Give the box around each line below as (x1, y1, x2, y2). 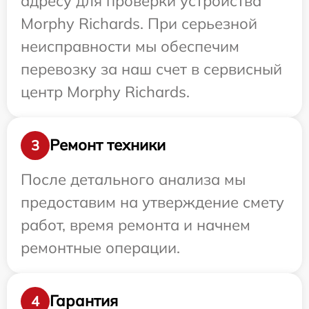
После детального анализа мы (21, 169, 246, 189)
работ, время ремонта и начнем (21, 215, 250, 235)
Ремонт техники (50, 135, 166, 154)
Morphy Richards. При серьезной (21, 13, 257, 33)
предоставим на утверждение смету (21, 192, 284, 212)
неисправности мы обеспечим (21, 36, 239, 56)
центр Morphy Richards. (21, 81, 190, 101)
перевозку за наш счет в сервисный (21, 59, 282, 79)
